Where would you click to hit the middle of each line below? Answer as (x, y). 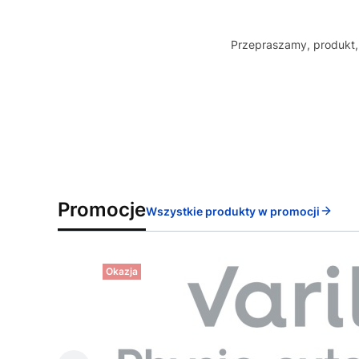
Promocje (102, 210)
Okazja (122, 272)
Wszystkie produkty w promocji (233, 211)
